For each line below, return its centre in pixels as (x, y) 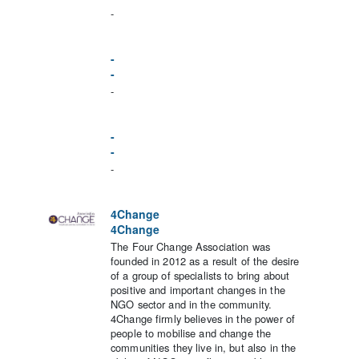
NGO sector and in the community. (192, 305)
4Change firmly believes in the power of (203, 319)
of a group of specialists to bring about (200, 276)
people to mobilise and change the (191, 333)
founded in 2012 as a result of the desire (205, 261)
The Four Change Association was (191, 247)
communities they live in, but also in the (204, 348)
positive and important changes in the (198, 290)
